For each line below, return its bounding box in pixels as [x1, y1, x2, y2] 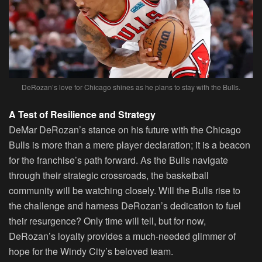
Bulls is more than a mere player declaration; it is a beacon [9, 138, 250, 152]
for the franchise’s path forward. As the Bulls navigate [9, 153, 228, 167]
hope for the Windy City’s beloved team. [9, 244, 173, 258]
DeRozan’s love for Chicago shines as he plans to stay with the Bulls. [22, 82, 240, 92]
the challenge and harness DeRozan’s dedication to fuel [9, 199, 241, 213]
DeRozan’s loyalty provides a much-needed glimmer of [9, 229, 236, 243]
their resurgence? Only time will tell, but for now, [9, 214, 206, 228]
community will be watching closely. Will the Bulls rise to [9, 184, 240, 198]
